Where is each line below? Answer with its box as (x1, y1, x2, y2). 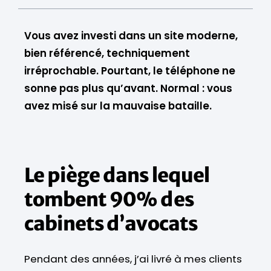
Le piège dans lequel (24, 163, 209, 188)
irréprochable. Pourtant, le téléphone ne (24, 63, 235, 78)
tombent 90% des (24, 187, 194, 212)
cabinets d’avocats (24, 211, 197, 236)
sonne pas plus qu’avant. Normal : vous (24, 80, 232, 96)
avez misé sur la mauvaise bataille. (24, 98, 212, 113)
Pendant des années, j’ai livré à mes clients (24, 251, 242, 266)
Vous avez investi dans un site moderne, (24, 28, 238, 43)
